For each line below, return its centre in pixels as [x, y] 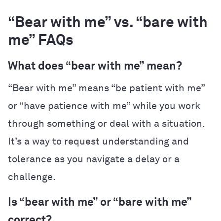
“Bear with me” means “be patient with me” [106, 88]
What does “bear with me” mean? [95, 66]
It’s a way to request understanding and [98, 141]
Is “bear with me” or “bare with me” [100, 202]
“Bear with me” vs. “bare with [108, 23]
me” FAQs [41, 41]
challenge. [32, 177]
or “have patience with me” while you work [104, 106]
